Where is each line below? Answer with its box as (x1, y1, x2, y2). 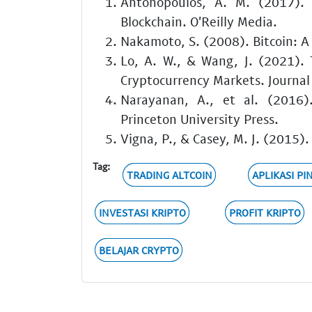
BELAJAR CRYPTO (98, 244, 179, 257)
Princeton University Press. (120, 110, 279, 127)
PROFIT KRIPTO (228, 206, 301, 219)
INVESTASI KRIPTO (98, 206, 186, 219)
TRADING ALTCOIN (126, 169, 212, 182)
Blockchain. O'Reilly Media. (120, 13, 277, 29)
